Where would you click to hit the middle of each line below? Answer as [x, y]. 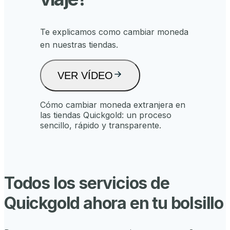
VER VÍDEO [85, 76]
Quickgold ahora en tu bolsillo [114, 203]
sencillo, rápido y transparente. [101, 126]
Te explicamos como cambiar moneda [114, 32]
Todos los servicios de [87, 183]
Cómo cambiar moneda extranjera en [113, 105]
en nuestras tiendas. [79, 45]
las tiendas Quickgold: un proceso [106, 115]
